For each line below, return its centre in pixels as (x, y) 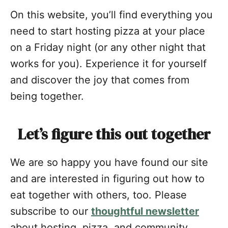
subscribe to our (51, 211)
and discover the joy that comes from (100, 80)
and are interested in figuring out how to (107, 179)
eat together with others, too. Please (98, 195)
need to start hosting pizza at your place (108, 31)
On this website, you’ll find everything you (111, 15)
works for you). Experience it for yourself (108, 64)
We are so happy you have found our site (109, 163)
